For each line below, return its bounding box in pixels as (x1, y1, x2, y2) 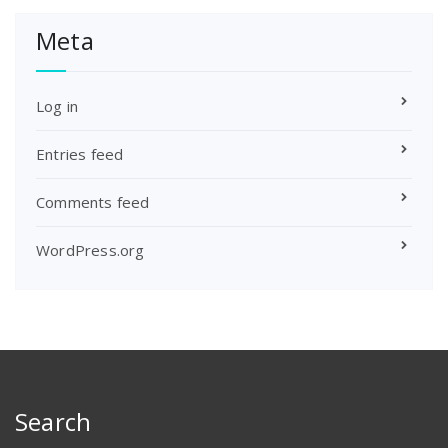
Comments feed (36, 191, 150, 212)
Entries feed (36, 143, 124, 164)
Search (15, 404, 92, 438)
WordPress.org (36, 239, 145, 260)
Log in (36, 95, 79, 116)
